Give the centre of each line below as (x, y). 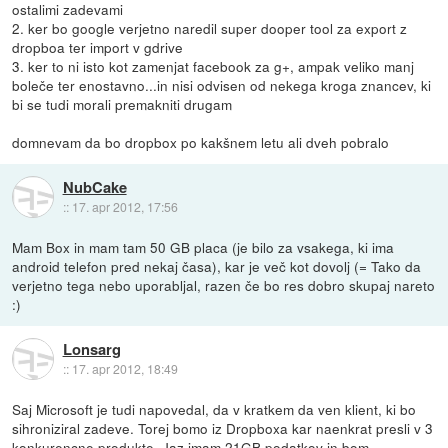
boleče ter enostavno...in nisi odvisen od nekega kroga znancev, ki (222, 84)
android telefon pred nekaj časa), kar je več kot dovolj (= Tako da (217, 265)
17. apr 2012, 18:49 (124, 368)
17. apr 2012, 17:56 (124, 206)
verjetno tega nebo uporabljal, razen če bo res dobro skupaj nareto (224, 284)
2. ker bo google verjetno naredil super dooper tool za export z (210, 27)
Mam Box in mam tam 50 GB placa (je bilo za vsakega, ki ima (203, 246)
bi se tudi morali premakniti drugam (122, 103)
